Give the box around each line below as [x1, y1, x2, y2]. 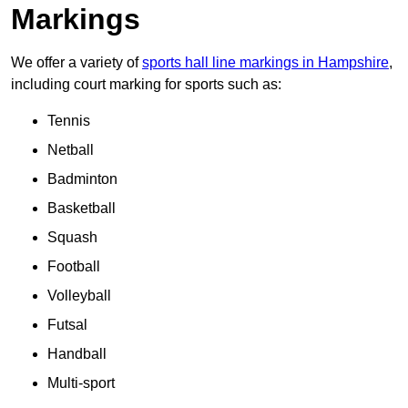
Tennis [47, 113, 90, 129]
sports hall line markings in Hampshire [142, 55, 389, 71]
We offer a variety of [11, 55, 142, 71]
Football [47, 259, 100, 275]
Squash [47, 229, 97, 246]
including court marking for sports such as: [11, 76, 281, 93]
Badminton [47, 171, 117, 188]
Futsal [47, 317, 87, 333]
